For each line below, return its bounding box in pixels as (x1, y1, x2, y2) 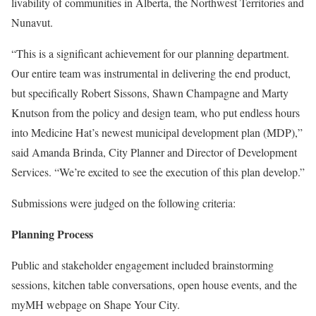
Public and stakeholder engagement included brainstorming (11, 257, 274, 272)
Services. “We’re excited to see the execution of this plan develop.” (11, 164, 305, 179)
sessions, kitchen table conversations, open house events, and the (11, 277, 297, 292)
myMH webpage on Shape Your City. (11, 297, 180, 312)
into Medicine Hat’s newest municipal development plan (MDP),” (11, 125, 303, 140)
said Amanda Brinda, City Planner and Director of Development (11, 145, 297, 159)
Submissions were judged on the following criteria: (11, 195, 236, 210)
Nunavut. (11, 15, 53, 30)
